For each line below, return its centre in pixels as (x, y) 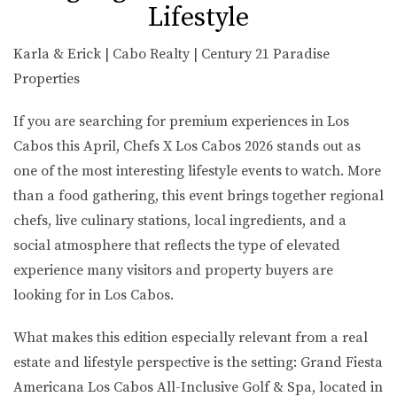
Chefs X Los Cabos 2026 (198, 146)
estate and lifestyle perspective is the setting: (157, 362)
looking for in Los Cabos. (93, 295)
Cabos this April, (68, 146)
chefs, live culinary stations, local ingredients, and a (180, 221)
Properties (47, 79)
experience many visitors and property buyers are (173, 270)
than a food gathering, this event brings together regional (198, 196)
